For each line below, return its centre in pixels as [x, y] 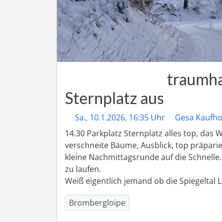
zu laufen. [83, 169]
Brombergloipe [97, 203]
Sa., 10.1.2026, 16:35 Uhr [120, 118]
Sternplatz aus [114, 98]
